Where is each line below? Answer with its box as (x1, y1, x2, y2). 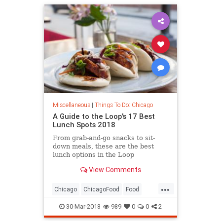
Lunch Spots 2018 (52, 120, 115, 130)
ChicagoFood (83, 185, 119, 193)
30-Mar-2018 (65, 202, 101, 211)
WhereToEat (85, 201, 119, 209)
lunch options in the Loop (52, 151, 134, 159)
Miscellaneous (52, 101, 90, 109)
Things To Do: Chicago (94, 101, 153, 109)
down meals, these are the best (52, 143, 154, 150)
